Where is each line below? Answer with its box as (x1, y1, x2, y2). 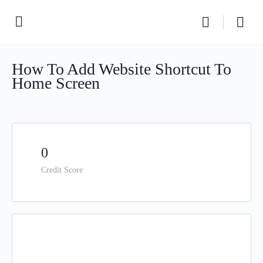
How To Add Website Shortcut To (12, 60, 231, 78)
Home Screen (12, 74, 100, 92)
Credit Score (41, 166, 83, 174)
